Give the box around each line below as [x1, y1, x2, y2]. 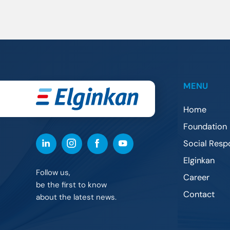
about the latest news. [35, 191, 117, 202]
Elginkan [183, 155, 215, 166]
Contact [183, 189, 215, 200]
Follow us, [35, 167, 70, 178]
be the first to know [35, 179, 107, 190]
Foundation [183, 121, 227, 132]
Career [183, 172, 210, 183]
